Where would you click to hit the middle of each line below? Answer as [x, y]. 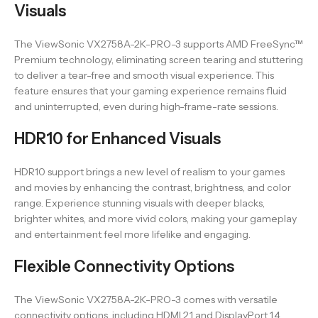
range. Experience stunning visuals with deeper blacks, [139, 203]
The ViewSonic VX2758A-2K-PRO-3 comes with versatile [146, 300]
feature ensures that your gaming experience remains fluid [150, 91]
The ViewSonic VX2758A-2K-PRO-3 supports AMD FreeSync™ [159, 44]
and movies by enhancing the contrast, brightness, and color [153, 187]
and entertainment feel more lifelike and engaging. [132, 234]
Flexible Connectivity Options [124, 267]
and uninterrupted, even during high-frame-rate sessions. [146, 106]
